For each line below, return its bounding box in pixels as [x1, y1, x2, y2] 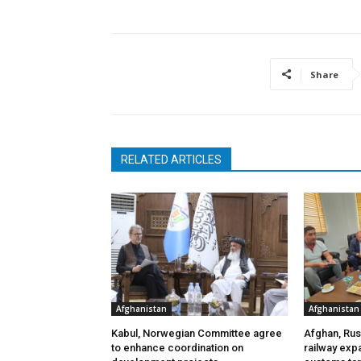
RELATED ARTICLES [121, 152, 222, 166]
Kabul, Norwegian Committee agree [111, 326, 282, 339]
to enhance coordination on [111, 341, 243, 354]
